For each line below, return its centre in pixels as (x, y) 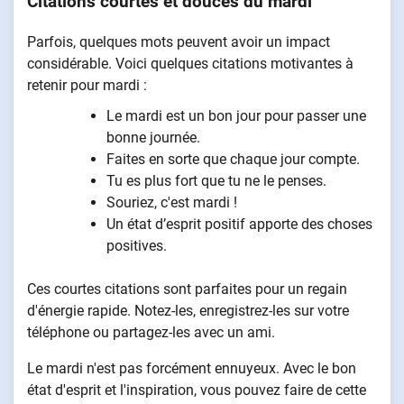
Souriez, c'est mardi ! (172, 203)
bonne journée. (153, 138)
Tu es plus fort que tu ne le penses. (216, 181)
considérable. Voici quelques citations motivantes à (190, 64)
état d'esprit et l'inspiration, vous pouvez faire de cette (197, 390)
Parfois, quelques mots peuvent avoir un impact (179, 42)
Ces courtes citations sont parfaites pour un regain (187, 289)
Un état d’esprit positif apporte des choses (239, 225)
